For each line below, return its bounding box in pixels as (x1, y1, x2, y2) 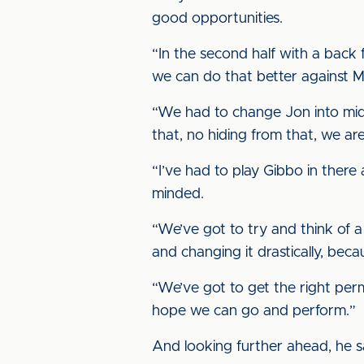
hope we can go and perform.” (152, 304, 356, 318)
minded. (152, 187, 204, 201)
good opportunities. (152, 11, 283, 26)
